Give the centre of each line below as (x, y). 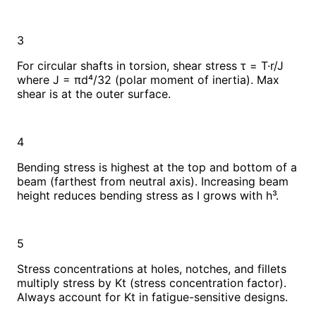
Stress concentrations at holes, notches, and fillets (152, 268)
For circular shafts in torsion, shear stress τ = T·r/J (150, 65)
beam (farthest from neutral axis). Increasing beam (153, 181)
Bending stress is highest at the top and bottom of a (157, 167)
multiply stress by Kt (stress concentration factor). (152, 282)
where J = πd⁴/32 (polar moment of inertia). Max (148, 79)
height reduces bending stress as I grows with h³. (148, 195)
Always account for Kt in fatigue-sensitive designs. (152, 297)
